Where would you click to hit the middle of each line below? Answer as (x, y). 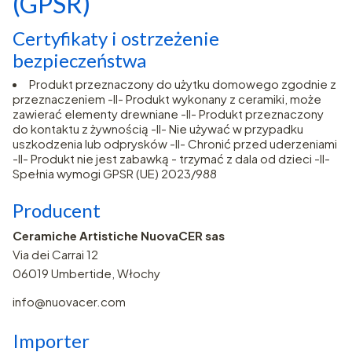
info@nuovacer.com (69, 302)
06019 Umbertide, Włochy (86, 273)
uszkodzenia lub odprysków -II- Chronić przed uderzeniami (175, 144)
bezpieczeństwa (79, 60)
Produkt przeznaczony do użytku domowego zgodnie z (183, 84)
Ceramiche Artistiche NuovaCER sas (119, 236)
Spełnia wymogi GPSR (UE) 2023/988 (115, 174)
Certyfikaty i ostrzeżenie (116, 38)
